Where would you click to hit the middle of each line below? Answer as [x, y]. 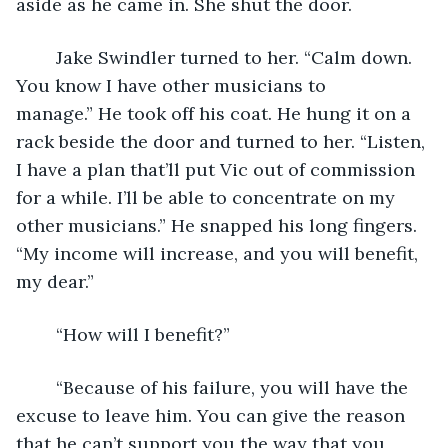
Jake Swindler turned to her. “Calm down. [46, 57]
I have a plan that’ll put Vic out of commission [218, 169]
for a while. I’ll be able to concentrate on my [208, 197]
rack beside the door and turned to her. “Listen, [223, 141]
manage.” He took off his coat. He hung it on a [216, 113]
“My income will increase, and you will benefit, [219, 253]
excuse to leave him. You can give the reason [213, 415]
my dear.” [55, 281]
